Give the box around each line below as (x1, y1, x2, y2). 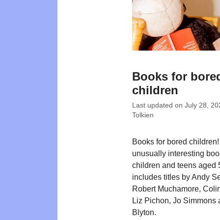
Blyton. (132, 208, 156, 217)
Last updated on (132, 102, 185, 109)
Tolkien (132, 111, 154, 119)
